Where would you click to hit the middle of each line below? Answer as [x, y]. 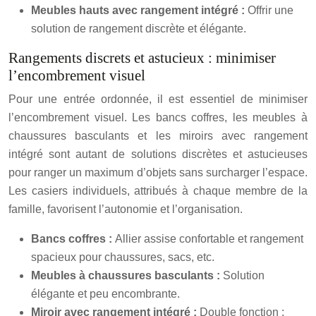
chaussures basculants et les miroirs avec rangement [158, 136]
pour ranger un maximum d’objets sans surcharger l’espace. [158, 172]
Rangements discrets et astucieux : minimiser [142, 58]
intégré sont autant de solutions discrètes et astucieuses [158, 154]
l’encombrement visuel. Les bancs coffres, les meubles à [158, 117]
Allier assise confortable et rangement [209, 239]
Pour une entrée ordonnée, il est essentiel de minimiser [158, 99]
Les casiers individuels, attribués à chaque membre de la [158, 191]
